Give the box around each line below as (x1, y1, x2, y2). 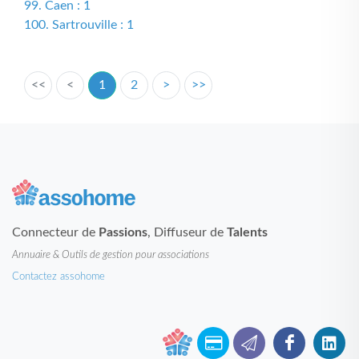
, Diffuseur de (147, 226, 227, 239)
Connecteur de (12, 226, 99, 239)
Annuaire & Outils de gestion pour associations (12, 250, 209, 260)
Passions (99, 226, 147, 239)
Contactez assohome (12, 272, 105, 281)
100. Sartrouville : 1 (24, 18, 134, 31)
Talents (227, 226, 268, 239)
